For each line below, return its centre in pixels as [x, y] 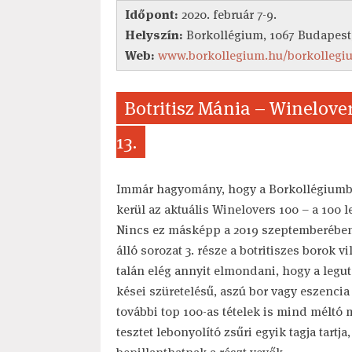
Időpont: [151, 14]
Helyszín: [154, 35]
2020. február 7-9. [227, 14]
